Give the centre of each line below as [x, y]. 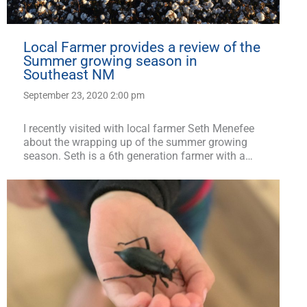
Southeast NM [69, 74]
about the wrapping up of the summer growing [135, 142]
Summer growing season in [110, 61]
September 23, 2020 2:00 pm [84, 95]
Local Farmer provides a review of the [142, 47]
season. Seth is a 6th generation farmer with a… [138, 156]
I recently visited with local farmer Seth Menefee [139, 128]
